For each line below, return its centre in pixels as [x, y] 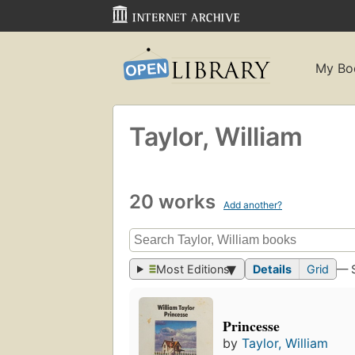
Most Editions [193, 269]
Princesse [251, 325]
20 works [175, 201]
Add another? [253, 204]
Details [273, 269]
